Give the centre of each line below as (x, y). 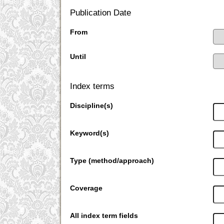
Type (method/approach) (112, 161)
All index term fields (104, 216)
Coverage (86, 188)
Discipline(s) (92, 106)
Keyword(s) (90, 133)
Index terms (92, 86)
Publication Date (101, 13)
